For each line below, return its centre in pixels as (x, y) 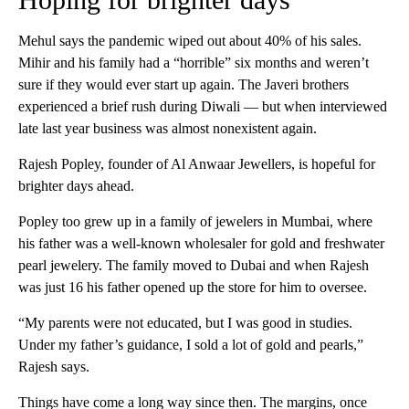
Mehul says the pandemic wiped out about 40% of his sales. (190, 40)
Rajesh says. (54, 366)
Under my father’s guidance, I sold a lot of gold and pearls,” (191, 344)
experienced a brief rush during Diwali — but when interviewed (203, 106)
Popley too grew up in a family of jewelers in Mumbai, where (195, 221)
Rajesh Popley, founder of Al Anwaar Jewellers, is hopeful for (197, 163)
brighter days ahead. (76, 185)
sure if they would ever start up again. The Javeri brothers (184, 84)
